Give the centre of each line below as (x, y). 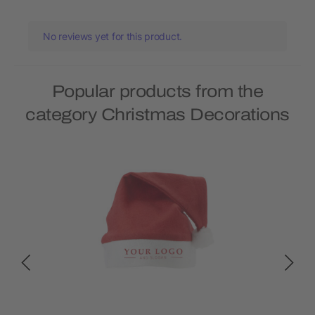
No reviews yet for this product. (113, 37)
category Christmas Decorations (157, 115)
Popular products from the (157, 92)
